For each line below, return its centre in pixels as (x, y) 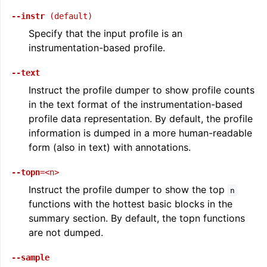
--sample (30, 257)
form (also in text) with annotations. (110, 147)
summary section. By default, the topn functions (137, 218)
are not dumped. (66, 232)
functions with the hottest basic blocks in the (131, 204)
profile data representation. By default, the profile (141, 119)
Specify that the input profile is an (105, 33)
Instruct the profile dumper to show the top (128, 190)
